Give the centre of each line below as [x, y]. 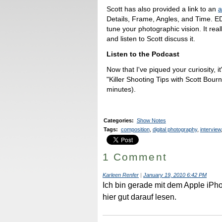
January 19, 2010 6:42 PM [175, 175]
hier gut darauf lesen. [139, 197]
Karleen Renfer [121, 175]
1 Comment [135, 157]
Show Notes [151, 121]
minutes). [121, 89]
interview [210, 129]
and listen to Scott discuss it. [151, 39]
